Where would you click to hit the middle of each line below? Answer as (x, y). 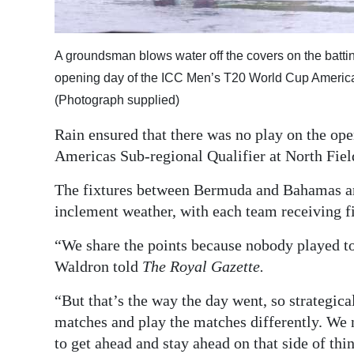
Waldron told (98, 267)
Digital (44, 24)
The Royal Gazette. (203, 267)
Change (48, 162)
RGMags (50, 82)
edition (46, 47)
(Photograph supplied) (117, 100)
